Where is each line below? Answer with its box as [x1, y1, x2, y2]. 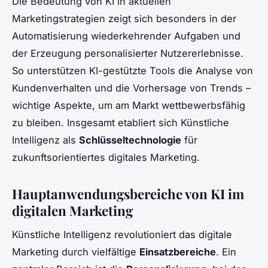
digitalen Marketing [12, 201, 133, 220]
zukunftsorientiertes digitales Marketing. [12, 151, 200, 163]
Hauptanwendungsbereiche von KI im [12, 184, 244, 203]
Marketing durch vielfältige [12, 246, 139, 258]
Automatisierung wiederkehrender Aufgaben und [12, 29, 240, 42]
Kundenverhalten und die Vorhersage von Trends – [12, 81, 251, 94]
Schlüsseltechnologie [79, 133, 181, 146]
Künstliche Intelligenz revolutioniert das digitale [12, 229, 232, 241]
